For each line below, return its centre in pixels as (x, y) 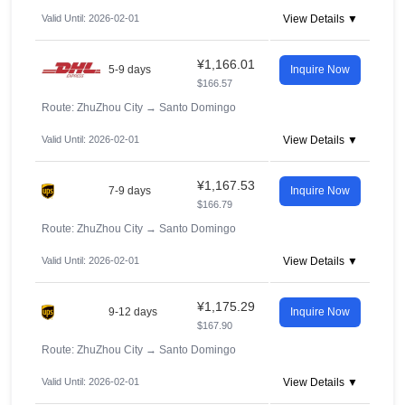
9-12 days (133, 312)
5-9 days (130, 70)
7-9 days (130, 191)
